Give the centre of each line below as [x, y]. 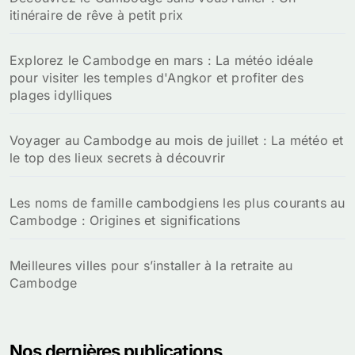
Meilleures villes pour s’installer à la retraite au [151, 266]
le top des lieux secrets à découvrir [118, 158]
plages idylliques [61, 95]
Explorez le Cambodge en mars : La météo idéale [162, 61]
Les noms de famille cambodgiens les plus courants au [177, 203]
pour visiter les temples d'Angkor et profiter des [157, 78]
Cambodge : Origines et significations [125, 221]
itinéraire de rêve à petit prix [97, 15]
